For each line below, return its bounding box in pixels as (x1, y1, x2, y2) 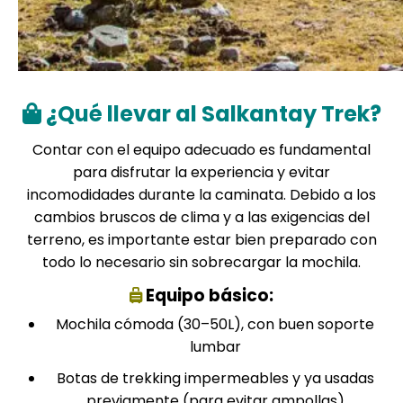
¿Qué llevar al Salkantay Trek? (40, 99, 381, 129)
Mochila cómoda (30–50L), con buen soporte (56, 314, 374, 335)
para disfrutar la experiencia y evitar (73, 162, 330, 183)
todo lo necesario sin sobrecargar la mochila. (42, 252, 361, 273)
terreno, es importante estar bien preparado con (26, 229, 377, 250)
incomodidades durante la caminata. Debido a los (27, 184, 376, 205)
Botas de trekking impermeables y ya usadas (56, 368, 374, 389)
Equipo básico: (142, 283, 273, 308)
